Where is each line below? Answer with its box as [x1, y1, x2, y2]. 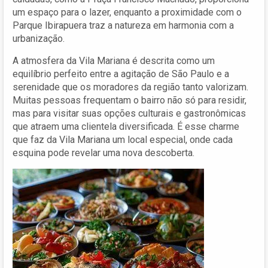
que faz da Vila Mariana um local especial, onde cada [13, 133, 233, 145]
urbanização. [13, 32, 65, 44]
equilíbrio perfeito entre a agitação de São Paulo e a [13, 68, 229, 80]
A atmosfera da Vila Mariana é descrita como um [13, 54, 215, 66]
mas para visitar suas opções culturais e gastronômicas [13, 107, 246, 119]
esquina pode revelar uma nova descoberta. [13, 147, 194, 159]
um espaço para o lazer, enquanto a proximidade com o [13, 6, 242, 18]
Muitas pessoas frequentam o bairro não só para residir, [13, 94, 246, 106]
